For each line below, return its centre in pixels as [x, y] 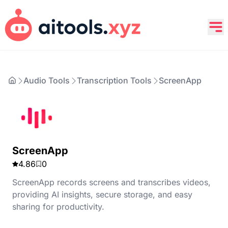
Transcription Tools [114, 80]
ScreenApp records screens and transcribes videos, [111, 182]
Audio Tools [47, 80]
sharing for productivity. [58, 207]
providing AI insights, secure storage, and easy [102, 194]
